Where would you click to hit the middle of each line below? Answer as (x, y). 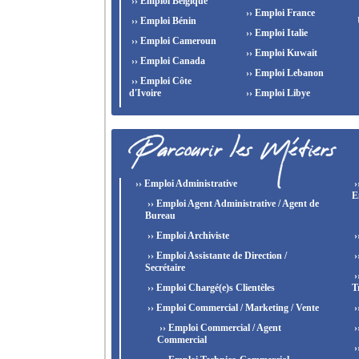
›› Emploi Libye (276, 93)
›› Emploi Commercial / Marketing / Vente (232, 308)
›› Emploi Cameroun (173, 41)
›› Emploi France (279, 13)
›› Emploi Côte (160, 81)
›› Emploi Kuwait (280, 53)
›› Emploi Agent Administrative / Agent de (232, 204)
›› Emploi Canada (167, 61)
